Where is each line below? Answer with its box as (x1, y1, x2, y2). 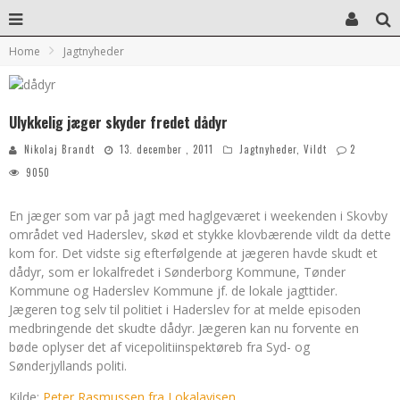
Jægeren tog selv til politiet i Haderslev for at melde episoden (9, 301, 361, 318)
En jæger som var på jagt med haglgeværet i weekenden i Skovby (9, 207, 387, 224)
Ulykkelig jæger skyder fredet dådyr (9, 112, 228, 133)
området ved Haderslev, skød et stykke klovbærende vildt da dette (9, 226, 391, 243)
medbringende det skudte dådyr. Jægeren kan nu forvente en (9, 320, 359, 337)
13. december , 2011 (120, 142, 213, 156)
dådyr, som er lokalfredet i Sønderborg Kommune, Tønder (9, 263, 346, 280)
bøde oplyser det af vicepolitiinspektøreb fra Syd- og (9, 338, 310, 355)
